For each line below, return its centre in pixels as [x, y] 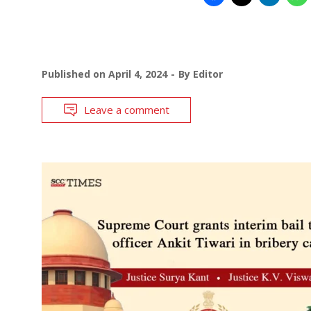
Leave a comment [127, 109]
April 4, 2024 [138, 74]
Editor [208, 74]
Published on [75, 74]
